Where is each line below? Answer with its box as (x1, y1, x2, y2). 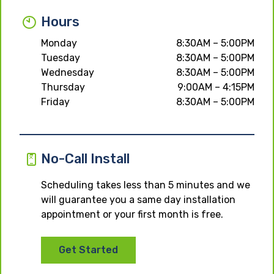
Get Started (59, 243, 118, 256)
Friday (41, 95, 70, 108)
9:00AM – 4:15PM (177, 81, 254, 93)
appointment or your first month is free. (41, 208, 223, 220)
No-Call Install (41, 150, 130, 166)
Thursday (41, 81, 85, 93)
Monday (41, 37, 77, 49)
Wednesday (41, 66, 94, 78)
